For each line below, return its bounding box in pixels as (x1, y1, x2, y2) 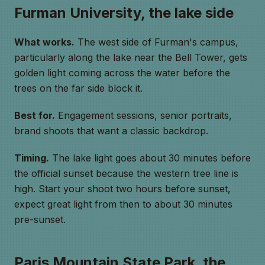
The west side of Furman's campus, (75, 36, 238, 48)
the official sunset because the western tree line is (14, 167, 238, 179)
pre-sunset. (14, 214, 66, 225)
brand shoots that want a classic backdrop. (14, 125, 208, 137)
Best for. (14, 109, 55, 121)
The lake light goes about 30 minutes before (49, 152, 251, 164)
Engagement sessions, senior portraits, (55, 109, 232, 121)
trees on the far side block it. (14, 82, 143, 94)
